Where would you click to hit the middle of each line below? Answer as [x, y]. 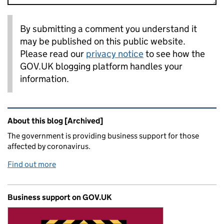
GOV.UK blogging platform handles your [101, 66]
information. [44, 78]
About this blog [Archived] [55, 120]
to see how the [174, 53]
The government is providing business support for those [103, 135]
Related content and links [70, 114]
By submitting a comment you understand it [108, 28]
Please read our [53, 53]
